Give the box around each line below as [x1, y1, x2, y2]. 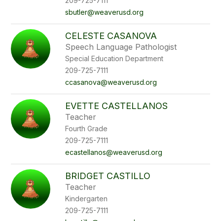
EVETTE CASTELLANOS [65, 101, 168, 111]
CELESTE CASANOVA [65, 31, 157, 41]
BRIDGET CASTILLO [65, 171, 151, 181]
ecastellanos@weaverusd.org [65, 148, 163, 156]
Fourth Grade [65, 124, 108, 133]
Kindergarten [65, 194, 108, 203]
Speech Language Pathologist [65, 42, 177, 52]
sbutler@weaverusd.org [65, 8, 144, 16]
